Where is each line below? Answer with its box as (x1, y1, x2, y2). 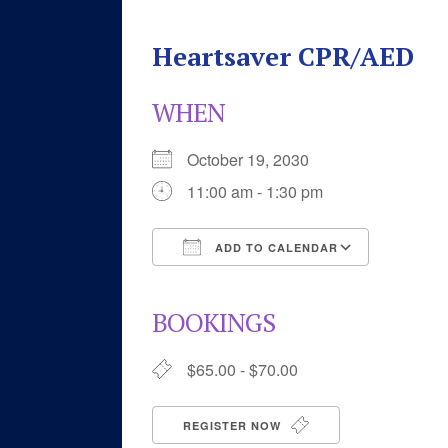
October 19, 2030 (187, 148, 325, 171)
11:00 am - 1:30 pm (187, 180, 323, 203)
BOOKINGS (152, 305, 275, 339)
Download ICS (187, 272, 291, 295)
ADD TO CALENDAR (211, 240, 338, 255)
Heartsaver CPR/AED (152, 39, 414, 73)
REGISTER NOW (183, 418, 285, 433)
